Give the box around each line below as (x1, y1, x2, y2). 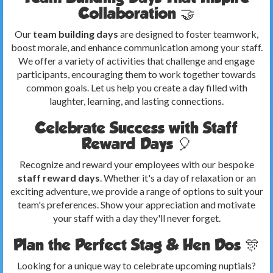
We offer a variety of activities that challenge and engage (18, 55, 255, 66)
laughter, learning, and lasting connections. (49, 95, 224, 107)
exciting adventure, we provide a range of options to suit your (10, 185, 263, 197)
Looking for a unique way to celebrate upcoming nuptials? (17, 260, 256, 271)
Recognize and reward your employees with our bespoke (19, 158, 254, 170)
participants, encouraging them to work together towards (17, 68, 256, 80)
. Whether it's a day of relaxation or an (99, 172, 256, 183)
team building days (33, 28, 118, 40)
